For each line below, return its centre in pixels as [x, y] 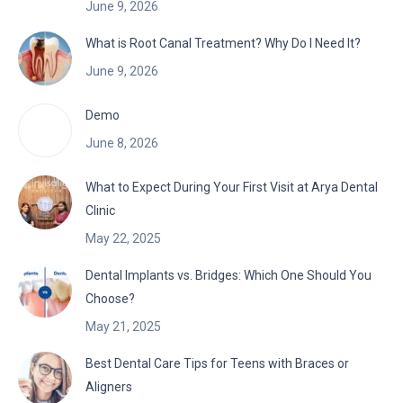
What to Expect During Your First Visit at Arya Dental [232, 188]
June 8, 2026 [122, 143]
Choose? [110, 299]
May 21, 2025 [123, 327]
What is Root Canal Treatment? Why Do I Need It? [223, 44]
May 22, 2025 [123, 239]
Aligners [109, 387]
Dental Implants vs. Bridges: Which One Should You [228, 276]
